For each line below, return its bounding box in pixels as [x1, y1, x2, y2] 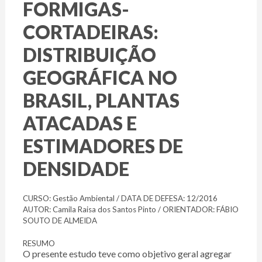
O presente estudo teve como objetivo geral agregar [22, 248, 232, 260]
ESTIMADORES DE [22, 135, 183, 158]
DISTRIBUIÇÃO [22, 43, 156, 67]
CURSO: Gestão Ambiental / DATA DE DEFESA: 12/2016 [22, 194, 218, 204]
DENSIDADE [22, 157, 129, 181]
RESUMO [22, 239, 55, 249]
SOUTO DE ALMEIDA [22, 216, 97, 226]
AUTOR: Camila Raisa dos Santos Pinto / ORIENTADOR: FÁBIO [22, 205, 239, 215]
